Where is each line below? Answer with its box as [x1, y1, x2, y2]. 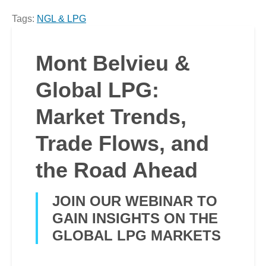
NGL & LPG [37, 14, 86, 24]
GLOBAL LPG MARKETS [52, 227, 221, 243]
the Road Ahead [36, 158, 198, 182]
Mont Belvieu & [36, 51, 190, 75]
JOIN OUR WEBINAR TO [52, 193, 217, 209]
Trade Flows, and [36, 131, 209, 156]
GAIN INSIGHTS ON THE [52, 210, 218, 226]
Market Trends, [36, 104, 186, 129]
